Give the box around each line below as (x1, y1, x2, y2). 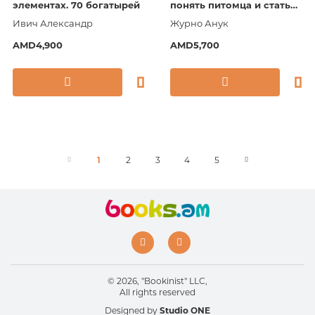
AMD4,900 (13, 39, 63, 51)
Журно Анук (170, 18, 229, 29)
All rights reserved (120, 287, 195, 297)
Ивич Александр (13, 18, 93, 29)
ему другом (170, 12, 229, 23)
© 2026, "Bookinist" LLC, (108, 276, 207, 286)
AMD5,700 (170, 39, 219, 51)
